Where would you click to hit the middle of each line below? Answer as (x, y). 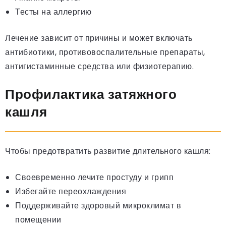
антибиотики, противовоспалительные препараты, (105, 52)
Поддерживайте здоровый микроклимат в (98, 206)
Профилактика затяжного (91, 95)
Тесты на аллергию (53, 12)
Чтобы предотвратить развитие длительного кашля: (108, 151)
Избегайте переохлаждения (71, 192)
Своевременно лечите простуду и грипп (94, 178)
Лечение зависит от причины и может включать (99, 38)
